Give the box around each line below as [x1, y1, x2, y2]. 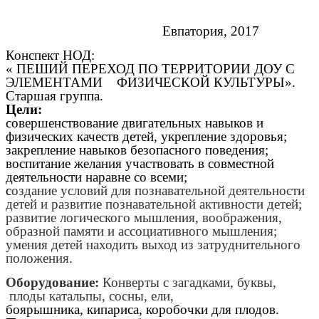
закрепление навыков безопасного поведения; [6, 142, 268, 158]
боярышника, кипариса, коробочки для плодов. [6, 301, 279, 317]
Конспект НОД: [6, 48, 95, 63]
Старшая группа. [6, 88, 103, 104]
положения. [6, 251, 73, 266]
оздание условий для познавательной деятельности [11, 183, 305, 199]
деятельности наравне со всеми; [6, 169, 187, 185]
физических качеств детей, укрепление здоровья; [6, 129, 287, 145]
